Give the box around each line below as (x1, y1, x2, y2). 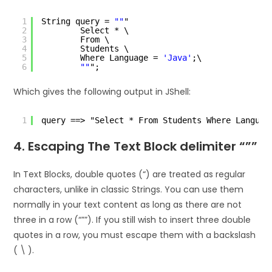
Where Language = (80, 52, 163, 63)
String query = (41, 16, 115, 26)
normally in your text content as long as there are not (13, 198, 242, 211)
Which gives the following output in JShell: (13, 85, 191, 98)
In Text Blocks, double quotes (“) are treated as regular (13, 168, 246, 180)
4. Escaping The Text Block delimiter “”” (13, 137, 258, 155)
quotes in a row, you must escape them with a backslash (13, 228, 256, 241)
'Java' (163, 52, 192, 63)
